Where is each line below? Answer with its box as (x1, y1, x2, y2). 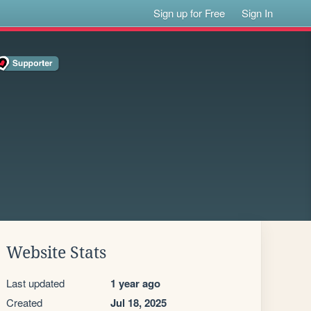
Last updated (6, 276, 65, 290)
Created (6, 295, 42, 310)
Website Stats (6, 244, 106, 262)
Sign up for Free (153, 6, 226, 20)
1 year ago (110, 276, 160, 291)
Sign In (242, 6, 274, 20)
